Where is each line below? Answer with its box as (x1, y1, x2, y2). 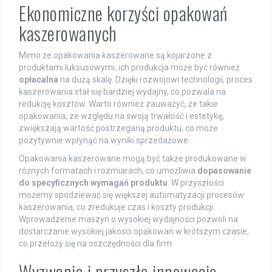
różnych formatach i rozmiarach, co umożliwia (19, 165, 197, 175)
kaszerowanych (19, 19, 117, 47)
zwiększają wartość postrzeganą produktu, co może (19, 123, 218, 133)
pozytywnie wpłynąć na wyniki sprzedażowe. (19, 135, 190, 145)
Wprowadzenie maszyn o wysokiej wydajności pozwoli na (19, 214, 238, 224)
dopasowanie (197, 165, 251, 175)
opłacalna (19, 74, 58, 84)
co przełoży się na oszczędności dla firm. (19, 238, 174, 248)
